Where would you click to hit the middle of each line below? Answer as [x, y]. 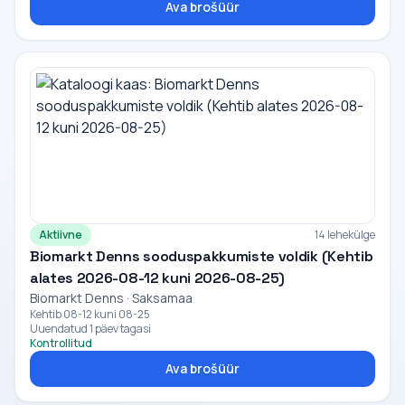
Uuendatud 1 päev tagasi [90, 329]
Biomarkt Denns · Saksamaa [111, 298]
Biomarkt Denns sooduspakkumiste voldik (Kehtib [202, 256]
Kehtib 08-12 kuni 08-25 [90, 314]
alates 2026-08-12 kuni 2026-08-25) [158, 278]
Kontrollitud [61, 343]
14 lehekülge [345, 235]
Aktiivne [61, 235]
